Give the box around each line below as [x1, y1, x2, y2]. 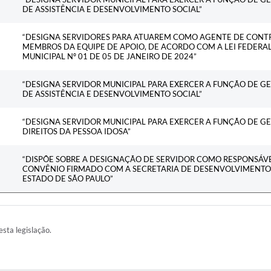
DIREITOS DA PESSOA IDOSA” [22, 126, 131, 137]
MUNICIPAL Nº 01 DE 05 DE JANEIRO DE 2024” [22, 51, 197, 62]
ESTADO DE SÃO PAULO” [22, 174, 113, 184]
